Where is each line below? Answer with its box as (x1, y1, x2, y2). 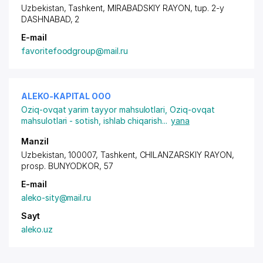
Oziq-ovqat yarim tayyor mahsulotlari (21, 104, 166, 114)
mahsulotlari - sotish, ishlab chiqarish (21, 116, 163, 126)
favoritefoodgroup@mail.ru (21, 46, 128, 56)
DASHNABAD (21, 14, 70, 24)
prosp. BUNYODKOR (21, 161, 100, 171)
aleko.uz (21, 224, 53, 234)
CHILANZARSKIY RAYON (139, 150, 232, 160)
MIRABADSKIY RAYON (107, 3, 191, 13)
